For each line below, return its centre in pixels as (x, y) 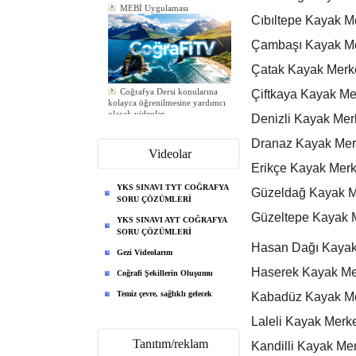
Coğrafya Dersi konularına (169, 85)
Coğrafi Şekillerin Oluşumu (165, 273)
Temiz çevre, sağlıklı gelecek (164, 294)
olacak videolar (136, 107)
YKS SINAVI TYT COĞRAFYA (173, 187)
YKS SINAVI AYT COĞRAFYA (172, 220)
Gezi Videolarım (145, 252)
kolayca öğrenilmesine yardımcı (167, 96)
